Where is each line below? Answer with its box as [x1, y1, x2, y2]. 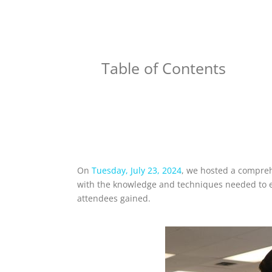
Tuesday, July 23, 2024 [92, 165, 182, 177]
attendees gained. [77, 192, 151, 205]
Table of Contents [101, 58, 226, 79]
